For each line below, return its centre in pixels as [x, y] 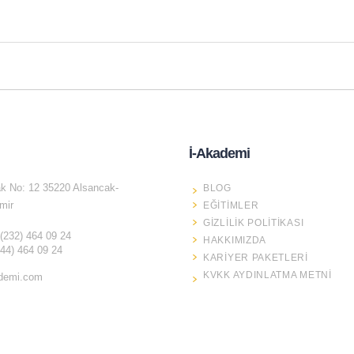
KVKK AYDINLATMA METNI [267, 275]
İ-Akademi [219, 154]
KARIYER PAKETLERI [256, 258]
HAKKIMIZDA [235, 241]
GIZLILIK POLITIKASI [254, 223]
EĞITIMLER [231, 206]
